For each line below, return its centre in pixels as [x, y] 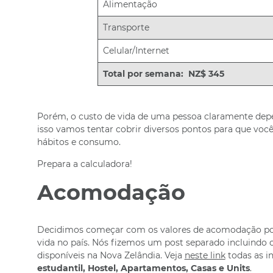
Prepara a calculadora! [84, 164]
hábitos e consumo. [79, 142]
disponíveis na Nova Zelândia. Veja [111, 255]
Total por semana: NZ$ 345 [164, 74]
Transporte [126, 27]
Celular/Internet [136, 51]
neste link [205, 255]
